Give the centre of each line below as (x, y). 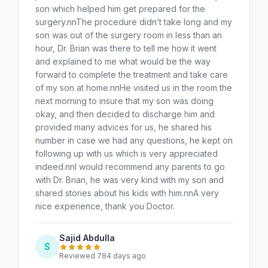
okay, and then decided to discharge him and (125, 114)
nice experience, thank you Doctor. (105, 206)
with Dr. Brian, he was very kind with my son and (130, 179)
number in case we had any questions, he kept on (134, 140)
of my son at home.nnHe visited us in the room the (134, 87)
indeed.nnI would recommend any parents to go (130, 166)
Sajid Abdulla (87, 237)
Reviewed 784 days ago (103, 255)
